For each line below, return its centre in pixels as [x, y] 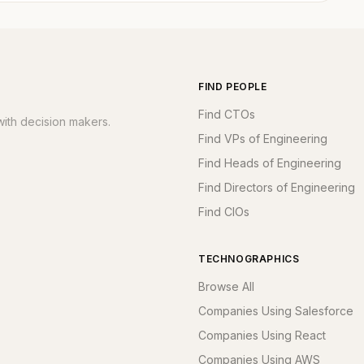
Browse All [226, 286]
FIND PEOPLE [233, 87]
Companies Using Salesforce [276, 311]
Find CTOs [227, 114]
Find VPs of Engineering [263, 139]
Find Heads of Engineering [270, 163]
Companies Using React [262, 335]
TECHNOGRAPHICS [249, 259]
